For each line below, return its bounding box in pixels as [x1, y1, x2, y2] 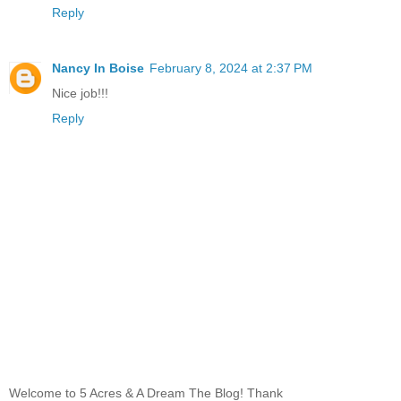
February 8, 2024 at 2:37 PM [149, 60, 312, 75]
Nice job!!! [52, 85, 108, 100]
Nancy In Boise [52, 60, 144, 75]
